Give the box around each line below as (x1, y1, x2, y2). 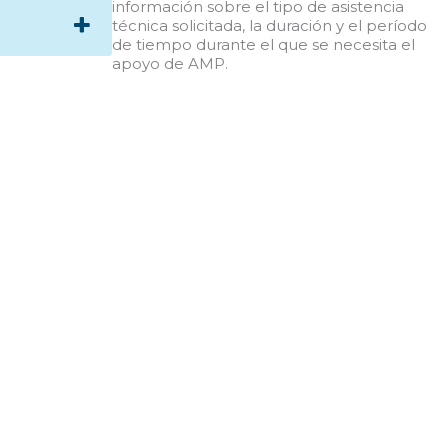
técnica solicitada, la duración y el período (112, 16, 427, 35)
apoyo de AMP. (112, 54, 228, 73)
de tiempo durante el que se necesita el (112, 35, 415, 54)
